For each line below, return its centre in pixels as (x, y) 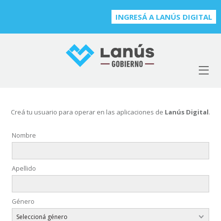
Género (23, 202)
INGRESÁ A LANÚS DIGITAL (164, 17)
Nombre (24, 135)
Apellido (24, 168)
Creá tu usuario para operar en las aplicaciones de (88, 112)
